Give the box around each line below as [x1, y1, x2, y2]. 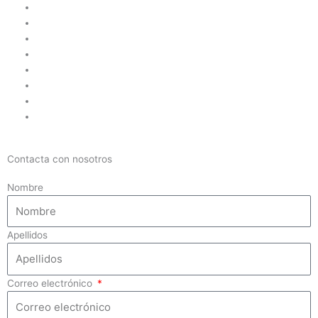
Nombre [7, 181, 43, 193]
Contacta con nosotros [7, 153, 112, 165]
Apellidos [7, 229, 48, 241]
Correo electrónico [7, 277, 95, 289]
